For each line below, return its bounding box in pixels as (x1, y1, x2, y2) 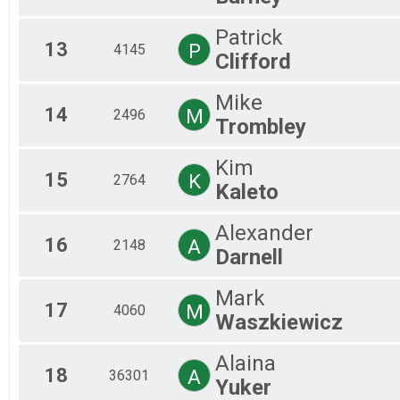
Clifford (215, 48, 291, 74)
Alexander (215, 220, 313, 246)
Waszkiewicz (215, 309, 343, 335)
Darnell (215, 244, 283, 270)
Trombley (215, 113, 306, 139)
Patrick (215, 24, 283, 50)
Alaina (215, 350, 276, 376)
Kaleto (215, 179, 279, 204)
